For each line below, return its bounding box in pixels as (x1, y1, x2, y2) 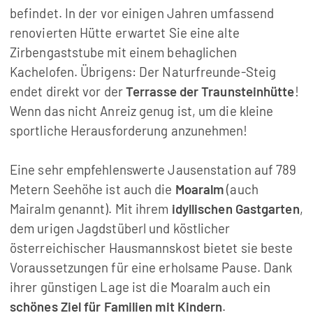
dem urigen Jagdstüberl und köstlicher (9, 219, 231, 236)
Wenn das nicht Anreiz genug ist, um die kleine (9, 102, 274, 119)
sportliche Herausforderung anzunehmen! (9, 122, 248, 138)
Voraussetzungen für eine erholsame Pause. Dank (9, 259, 293, 275)
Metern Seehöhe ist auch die (9, 180, 175, 197)
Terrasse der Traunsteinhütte (125, 82, 295, 99)
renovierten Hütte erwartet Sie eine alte (9, 24, 240, 41)
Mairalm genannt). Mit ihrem (9, 200, 169, 217)
